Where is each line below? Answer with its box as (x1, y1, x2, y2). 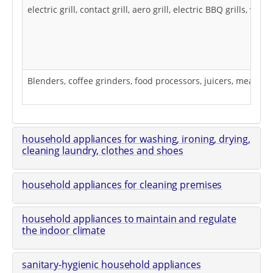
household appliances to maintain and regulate (22, 211, 237, 225)
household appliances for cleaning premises (22, 177, 222, 191)
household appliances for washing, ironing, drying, (22, 132, 250, 146)
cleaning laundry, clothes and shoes (22, 143, 184, 157)
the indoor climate (22, 223, 106, 237)
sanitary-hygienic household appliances (22, 257, 201, 271)
